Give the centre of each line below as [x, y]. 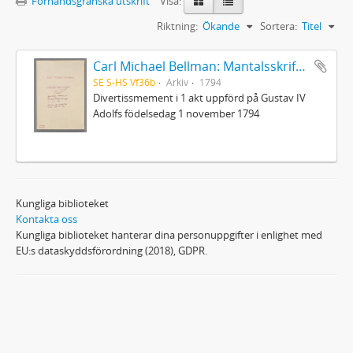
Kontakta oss [46, 219]
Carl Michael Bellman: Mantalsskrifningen [300, 66]
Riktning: [177, 26]
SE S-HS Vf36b [124, 82]
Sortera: [279, 26]
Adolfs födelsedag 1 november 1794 [176, 113]
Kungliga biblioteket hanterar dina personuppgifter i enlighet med [169, 234]
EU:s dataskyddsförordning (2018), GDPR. [111, 250]
